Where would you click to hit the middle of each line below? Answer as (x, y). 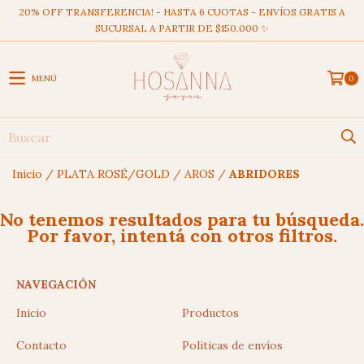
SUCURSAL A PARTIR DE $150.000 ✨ (182, 28)
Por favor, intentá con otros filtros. (182, 235)
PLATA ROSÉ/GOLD (113, 173)
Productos (210, 312)
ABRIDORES (264, 173)
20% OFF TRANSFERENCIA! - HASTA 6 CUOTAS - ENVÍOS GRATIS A (182, 12)
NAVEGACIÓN (56, 284)
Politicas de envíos (232, 345)
